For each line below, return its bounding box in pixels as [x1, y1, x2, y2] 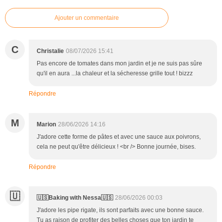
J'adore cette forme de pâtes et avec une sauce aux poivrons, [37, 133, 201, 140]
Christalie [37, 47, 64, 55]
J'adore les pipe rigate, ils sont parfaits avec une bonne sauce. [37, 206, 204, 214]
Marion [37, 120, 56, 128]
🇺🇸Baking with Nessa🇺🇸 [37, 194, 113, 201]
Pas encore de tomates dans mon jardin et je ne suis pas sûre [37, 59, 202, 67]
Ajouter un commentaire [55, 14, 119, 21]
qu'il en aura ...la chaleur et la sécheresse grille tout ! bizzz [37, 69, 193, 77]
